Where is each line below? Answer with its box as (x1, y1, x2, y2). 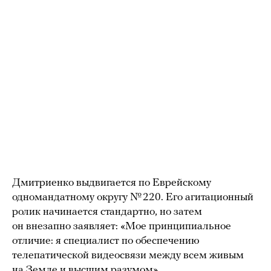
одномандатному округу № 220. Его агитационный (12, 192, 253, 203)
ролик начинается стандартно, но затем (12, 206, 202, 218)
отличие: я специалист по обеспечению (12, 235, 200, 247)
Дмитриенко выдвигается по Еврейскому (12, 177, 211, 189)
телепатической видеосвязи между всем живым (12, 250, 244, 261)
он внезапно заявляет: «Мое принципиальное (12, 221, 231, 232)
